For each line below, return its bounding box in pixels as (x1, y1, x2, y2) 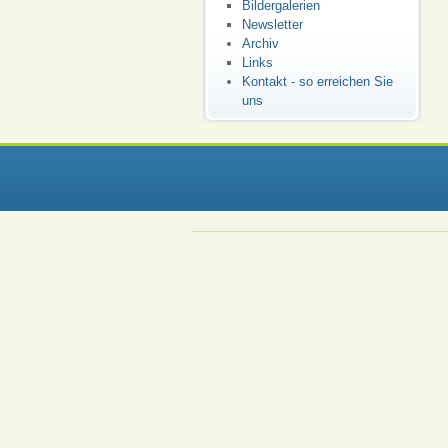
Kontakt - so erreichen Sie (242, 74, 393, 89)
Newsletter (242, 17, 303, 32)
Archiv (242, 36, 279, 51)
